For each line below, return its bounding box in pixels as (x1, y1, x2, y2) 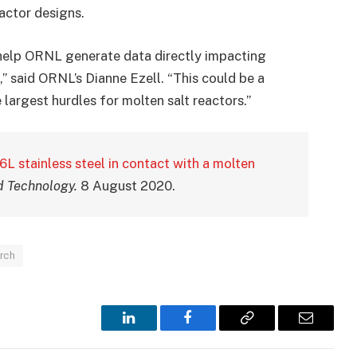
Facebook (186, 322, 243, 337)
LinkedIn (127, 322, 181, 337)
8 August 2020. (80, 177, 175, 194)
